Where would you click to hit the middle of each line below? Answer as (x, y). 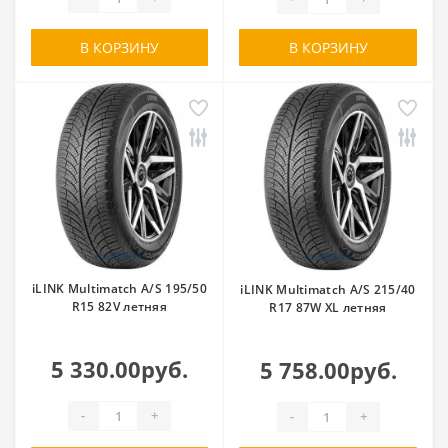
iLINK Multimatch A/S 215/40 (328, 289)
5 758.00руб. (328, 369)
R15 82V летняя (119, 306)
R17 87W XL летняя (328, 307)
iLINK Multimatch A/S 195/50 (119, 288)
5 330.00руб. (119, 368)
